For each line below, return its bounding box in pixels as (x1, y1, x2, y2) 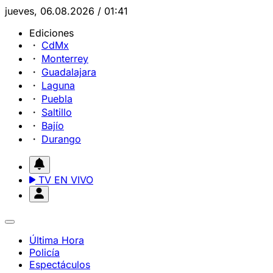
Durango (41, 133, 81, 145)
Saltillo (41, 106, 72, 118)
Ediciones (29, 27, 74, 39)
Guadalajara (41, 66, 96, 78)
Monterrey (41, 52, 88, 65)
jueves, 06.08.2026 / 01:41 (5, 5, 128, 17)
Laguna (41, 79, 75, 91)
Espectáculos (29, 258, 90, 271)
